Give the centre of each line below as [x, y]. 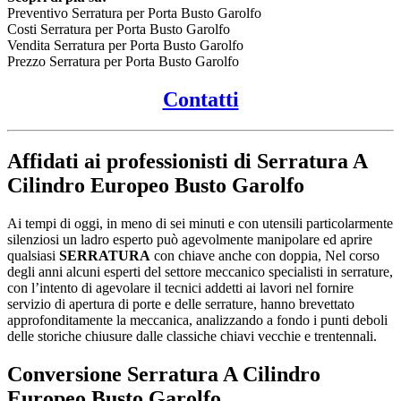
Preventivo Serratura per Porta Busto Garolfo [134, 13]
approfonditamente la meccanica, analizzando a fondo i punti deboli [197, 320]
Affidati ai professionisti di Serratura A [187, 162]
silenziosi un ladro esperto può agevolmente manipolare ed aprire [190, 240]
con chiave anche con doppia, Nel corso [265, 256]
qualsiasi [33, 256]
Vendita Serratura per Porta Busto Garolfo [125, 46]
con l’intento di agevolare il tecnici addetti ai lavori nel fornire [180, 288]
